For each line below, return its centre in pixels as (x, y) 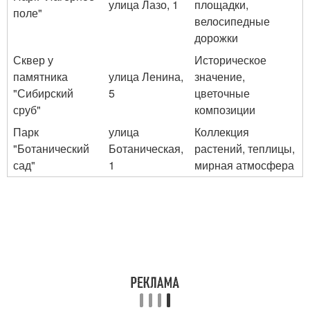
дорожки (216, 38)
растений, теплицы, (245, 148)
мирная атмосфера (244, 165)
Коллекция (222, 132)
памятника (40, 76)
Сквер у (33, 60)
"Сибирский (43, 93)
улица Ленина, (146, 76)
